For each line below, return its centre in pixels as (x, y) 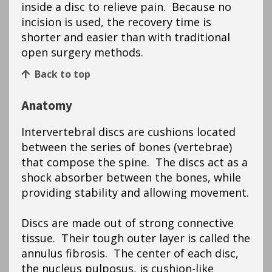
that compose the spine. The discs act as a (134, 162)
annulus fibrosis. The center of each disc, (130, 253)
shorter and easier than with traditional (126, 37)
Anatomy (47, 106)
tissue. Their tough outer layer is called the (136, 238)
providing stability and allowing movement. (135, 192)
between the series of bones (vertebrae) (127, 147)
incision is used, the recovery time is (116, 22)
